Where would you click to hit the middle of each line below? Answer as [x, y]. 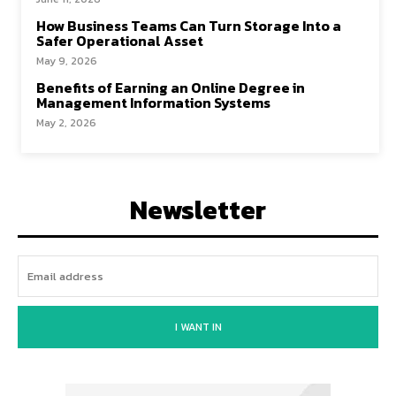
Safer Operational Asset [120, 41]
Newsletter [198, 210]
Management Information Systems [153, 103]
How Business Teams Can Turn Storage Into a [189, 26]
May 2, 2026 [66, 123]
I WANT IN [198, 327]
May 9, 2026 [67, 61]
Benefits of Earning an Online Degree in [171, 88]
